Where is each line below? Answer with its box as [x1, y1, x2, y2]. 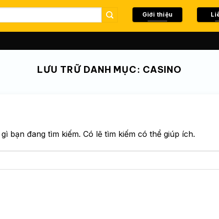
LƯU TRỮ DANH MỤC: [37, 64, 143, 75]
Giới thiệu [142, 11, 173, 18]
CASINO [143, 64, 182, 75]
